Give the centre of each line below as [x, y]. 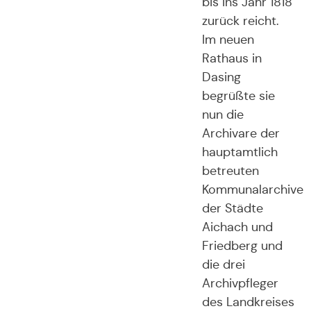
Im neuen [228, 40]
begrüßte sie [238, 96]
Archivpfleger [240, 284]
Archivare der [241, 134]
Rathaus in [232, 59]
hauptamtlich [239, 152]
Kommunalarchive [252, 190]
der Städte [232, 209]
